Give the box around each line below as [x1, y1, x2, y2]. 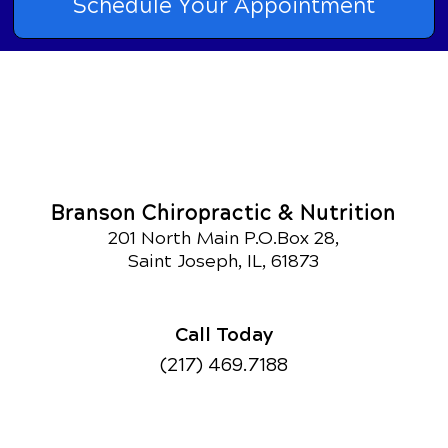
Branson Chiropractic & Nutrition [51, 201, 396, 226]
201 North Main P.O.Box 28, [108, 227, 339, 249]
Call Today [175, 318, 273, 348]
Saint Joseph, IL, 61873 [128, 250, 319, 272]
